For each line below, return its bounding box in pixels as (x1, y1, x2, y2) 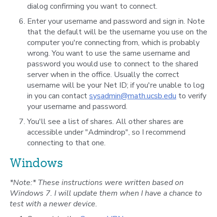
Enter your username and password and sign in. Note (27, 16, 205, 27)
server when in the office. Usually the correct (27, 69, 179, 80)
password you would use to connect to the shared (27, 59, 198, 69)
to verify (176, 91, 206, 101)
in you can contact (27, 91, 89, 101)
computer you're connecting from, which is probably (27, 37, 200, 48)
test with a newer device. (10, 199, 97, 209)
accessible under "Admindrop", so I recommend (27, 127, 186, 138)
